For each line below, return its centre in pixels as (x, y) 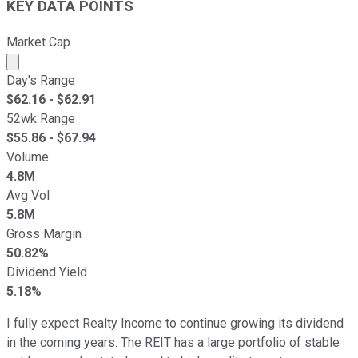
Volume (28, 157)
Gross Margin (44, 233)
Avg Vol (28, 195)
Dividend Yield (47, 272)
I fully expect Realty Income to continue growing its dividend (175, 323)
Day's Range (41, 80)
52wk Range (41, 118)
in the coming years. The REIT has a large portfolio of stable (173, 342)
